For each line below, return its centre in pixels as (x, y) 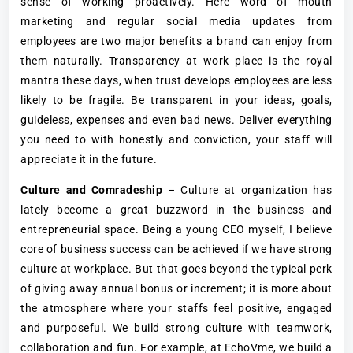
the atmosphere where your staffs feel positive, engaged (176, 308)
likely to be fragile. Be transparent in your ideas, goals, (176, 100)
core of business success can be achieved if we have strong (176, 249)
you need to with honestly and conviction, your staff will (176, 139)
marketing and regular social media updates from (176, 21)
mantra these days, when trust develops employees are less (176, 80)
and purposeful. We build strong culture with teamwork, (176, 327)
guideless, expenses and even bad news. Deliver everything (176, 119)
